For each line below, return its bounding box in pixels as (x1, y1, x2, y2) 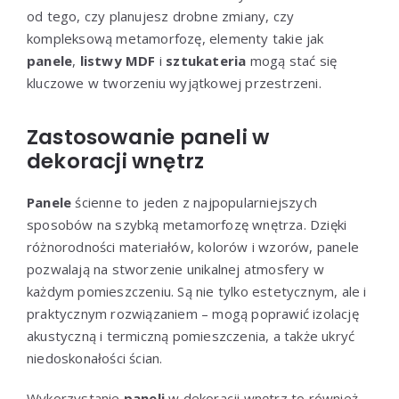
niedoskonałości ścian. (27, 348, 163, 367)
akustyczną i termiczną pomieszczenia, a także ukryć (27, 326, 355, 345)
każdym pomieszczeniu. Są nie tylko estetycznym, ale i (27, 281, 367, 300)
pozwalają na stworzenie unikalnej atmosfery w (27, 259, 324, 278)
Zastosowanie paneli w (27, 122, 270, 151)
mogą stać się (246, 51, 338, 69)
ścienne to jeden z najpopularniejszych (71, 192, 318, 211)
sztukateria (166, 51, 247, 69)
